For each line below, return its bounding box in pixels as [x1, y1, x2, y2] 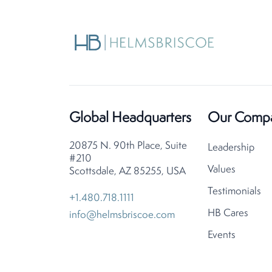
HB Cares [208, 208, 248, 219]
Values [208, 165, 236, 175]
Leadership [208, 143, 254, 153]
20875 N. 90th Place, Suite [69, 141, 187, 151]
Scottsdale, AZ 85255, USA [69, 166, 186, 177]
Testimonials [208, 186, 261, 197]
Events [208, 230, 236, 240]
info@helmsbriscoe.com [69, 210, 175, 220]
